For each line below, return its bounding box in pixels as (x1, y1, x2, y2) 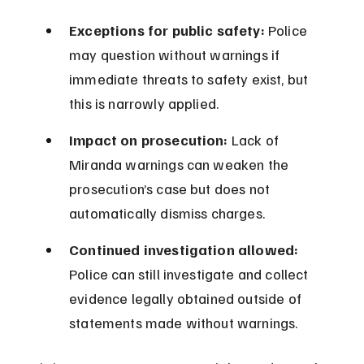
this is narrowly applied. (69, 94, 219, 113)
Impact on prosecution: (69, 131, 228, 149)
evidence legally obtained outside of (69, 289, 305, 308)
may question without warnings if (69, 45, 284, 64)
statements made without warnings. (69, 314, 298, 332)
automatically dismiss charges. (69, 204, 265, 223)
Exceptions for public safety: (69, 21, 265, 40)
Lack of (227, 131, 283, 149)
